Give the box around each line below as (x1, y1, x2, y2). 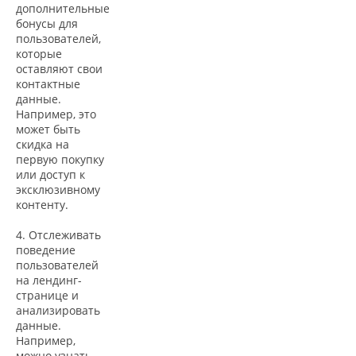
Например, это (16, 106, 96, 122)
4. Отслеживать (16, 227, 101, 243)
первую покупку (16, 152, 104, 168)
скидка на (16, 137, 69, 153)
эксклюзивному (16, 182, 100, 198)
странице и (16, 288, 79, 304)
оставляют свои (16, 61, 103, 77)
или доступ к (16, 167, 85, 183)
